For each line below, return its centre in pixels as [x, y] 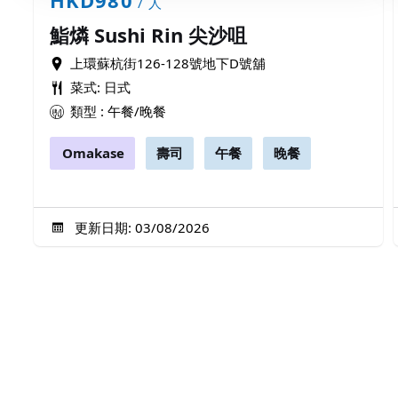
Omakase [93, 152]
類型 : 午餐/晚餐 [118, 111]
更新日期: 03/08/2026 [140, 227]
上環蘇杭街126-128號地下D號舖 [168, 63]
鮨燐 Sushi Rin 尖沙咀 [148, 34]
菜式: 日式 [100, 87]
